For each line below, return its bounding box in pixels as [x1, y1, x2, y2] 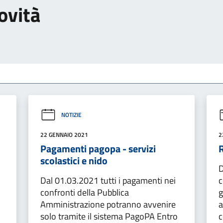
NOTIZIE [61, 110, 82, 120]
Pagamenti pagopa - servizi [40, 140, 156, 156]
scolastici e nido [40, 152, 108, 168]
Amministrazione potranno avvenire [40, 197, 176, 211]
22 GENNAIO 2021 [40, 129, 88, 139]
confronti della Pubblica [40, 185, 129, 199]
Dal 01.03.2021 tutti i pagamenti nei [40, 173, 176, 187]
